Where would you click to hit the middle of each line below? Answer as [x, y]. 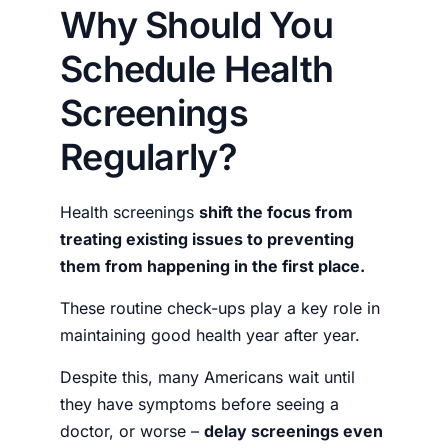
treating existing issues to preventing [207, 238]
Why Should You [196, 24]
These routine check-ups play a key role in [220, 307]
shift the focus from [276, 211]
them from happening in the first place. [214, 265]
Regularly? [148, 156]
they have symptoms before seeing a [199, 403]
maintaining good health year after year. [210, 334]
